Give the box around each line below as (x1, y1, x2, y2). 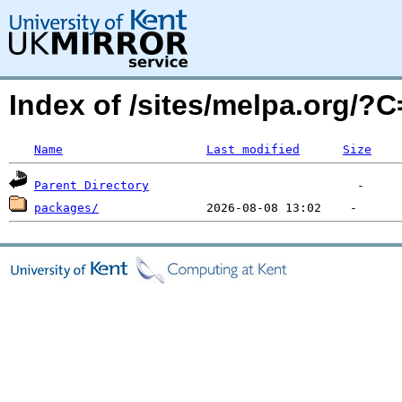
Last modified (206, 143, 300, 156)
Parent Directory (34, 179, 149, 192)
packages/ (34, 201, 99, 214)
